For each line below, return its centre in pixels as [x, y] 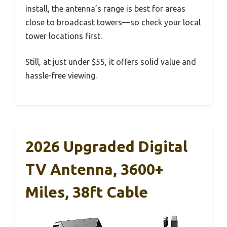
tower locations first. [64, 36]
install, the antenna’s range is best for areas [105, 9]
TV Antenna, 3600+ [94, 169]
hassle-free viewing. [61, 76]
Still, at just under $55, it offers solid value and [111, 62]
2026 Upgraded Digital [106, 147]
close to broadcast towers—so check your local [113, 23]
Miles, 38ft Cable [87, 192]
